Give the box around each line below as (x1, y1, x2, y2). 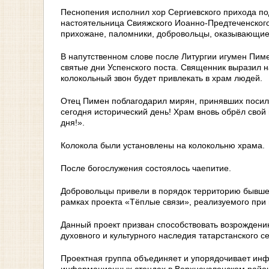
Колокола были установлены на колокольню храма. (61, 140, 265, 150)
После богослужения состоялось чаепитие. (61, 163, 231, 173)
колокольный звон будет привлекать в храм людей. (61, 73, 262, 83)
